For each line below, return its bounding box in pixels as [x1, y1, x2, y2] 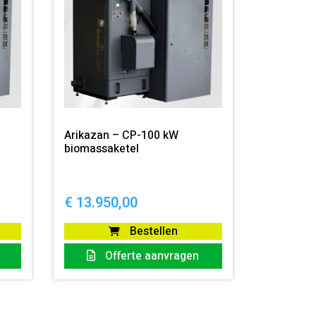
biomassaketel [64, 140, 140, 158]
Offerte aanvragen [102, 248, 200, 265]
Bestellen [126, 223, 178, 241]
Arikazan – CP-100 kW [64, 127, 179, 145]
